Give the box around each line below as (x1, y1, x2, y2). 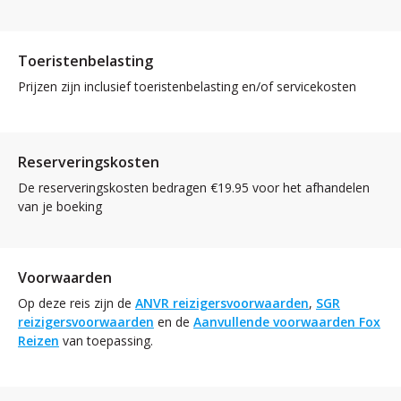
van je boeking (18, 197, 102, 215)
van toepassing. (59, 331, 153, 349)
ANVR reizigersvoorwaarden (135, 294, 309, 311)
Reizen (18, 331, 59, 349)
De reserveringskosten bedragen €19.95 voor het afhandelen (18, 178, 370, 196)
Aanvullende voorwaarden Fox (193, 312, 380, 330)
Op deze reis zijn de (18, 294, 135, 311)
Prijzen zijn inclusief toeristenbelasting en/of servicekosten (18, 77, 356, 95)
